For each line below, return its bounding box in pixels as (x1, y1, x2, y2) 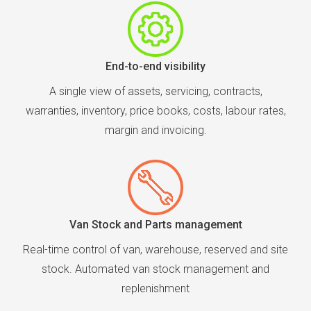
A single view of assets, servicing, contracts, (49, 85, 262, 99)
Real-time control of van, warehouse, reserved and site (23, 243, 288, 257)
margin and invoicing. (104, 124, 207, 137)
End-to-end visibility (106, 60, 205, 74)
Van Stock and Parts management (69, 218, 242, 232)
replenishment (121, 282, 190, 296)
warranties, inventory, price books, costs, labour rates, (25, 104, 286, 118)
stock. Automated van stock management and (42, 262, 269, 276)
